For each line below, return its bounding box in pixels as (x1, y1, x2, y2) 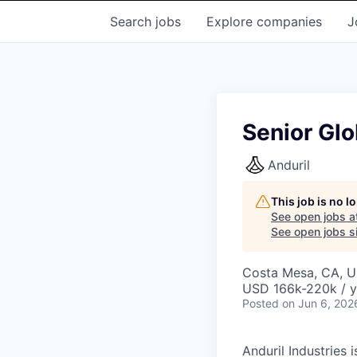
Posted (242, 296, 279, 310)
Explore (206, 14, 257, 29)
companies (257, 14, 322, 29)
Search (110, 14, 155, 29)
